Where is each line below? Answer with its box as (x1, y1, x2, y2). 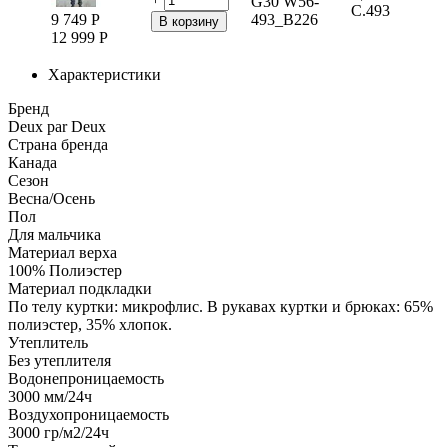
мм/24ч (44, 387, 92, 405)
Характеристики (48, 65, 161, 83)
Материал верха (8, 243, 117, 261)
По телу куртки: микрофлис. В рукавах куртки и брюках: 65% (8, 297, 433, 315)
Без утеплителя (8, 351, 111, 369)
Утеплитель (8, 333, 88, 351)
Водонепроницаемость (8, 369, 164, 387)
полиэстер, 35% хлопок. (8, 315, 172, 333)
